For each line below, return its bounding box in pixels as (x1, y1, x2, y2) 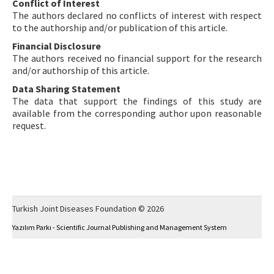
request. (12, 119, 46, 132)
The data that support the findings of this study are (12, 95, 262, 108)
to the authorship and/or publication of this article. (12, 21, 228, 34)
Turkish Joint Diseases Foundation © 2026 (12, 203, 164, 214)
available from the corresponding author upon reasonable (12, 107, 262, 120)
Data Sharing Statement (12, 83, 120, 95)
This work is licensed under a (12, 254, 103, 264)
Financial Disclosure (12, 40, 101, 53)
